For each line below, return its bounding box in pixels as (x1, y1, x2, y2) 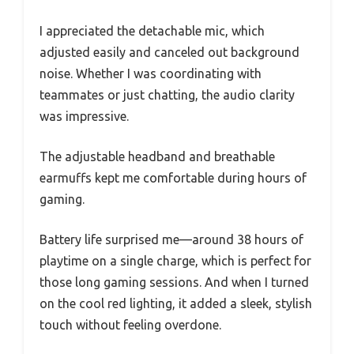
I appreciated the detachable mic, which (40, 23, 265, 38)
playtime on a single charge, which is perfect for (40, 253, 311, 268)
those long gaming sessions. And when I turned (40, 274, 309, 289)
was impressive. (40, 108, 129, 123)
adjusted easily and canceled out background (40, 44, 299, 59)
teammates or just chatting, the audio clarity (40, 87, 295, 102)
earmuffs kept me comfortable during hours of (40, 170, 307, 185)
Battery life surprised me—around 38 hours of (40, 232, 303, 247)
